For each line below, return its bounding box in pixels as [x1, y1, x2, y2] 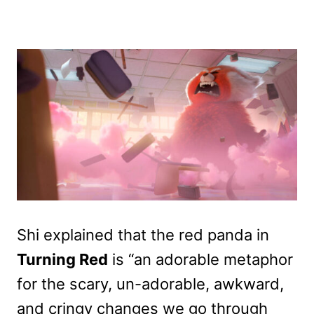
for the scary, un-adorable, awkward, [17, 274, 284, 293]
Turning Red [17, 250, 108, 268]
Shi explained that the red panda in [17, 225, 269, 244]
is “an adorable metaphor [108, 250, 293, 268]
